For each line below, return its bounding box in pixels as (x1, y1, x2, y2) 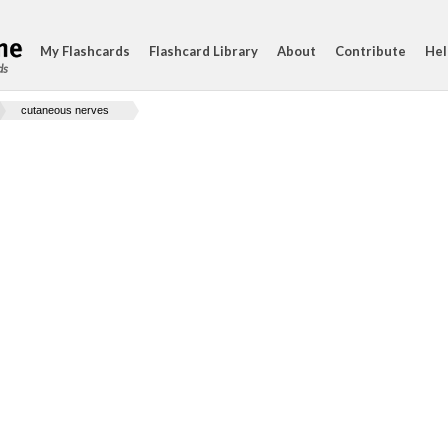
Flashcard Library (149, 43, 258, 59)
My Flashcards (40, 43, 130, 59)
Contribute (335, 43, 406, 59)
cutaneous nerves (21, 104, 109, 116)
